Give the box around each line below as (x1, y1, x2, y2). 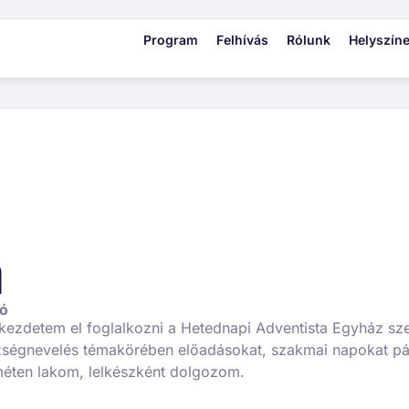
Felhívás (215, 32, 268, 47)
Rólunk (286, 32, 330, 47)
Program (142, 32, 198, 47)
